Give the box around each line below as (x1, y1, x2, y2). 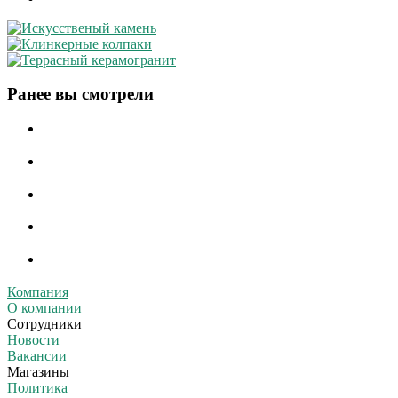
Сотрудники (7, 315, 82, 331)
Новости (7, 331, 60, 347)
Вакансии (7, 347, 67, 363)
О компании (7, 299, 82, 315)
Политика (7, 379, 68, 395)
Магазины (7, 363, 69, 379)
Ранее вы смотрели (7, 84, 154, 104)
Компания (7, 283, 68, 299)
